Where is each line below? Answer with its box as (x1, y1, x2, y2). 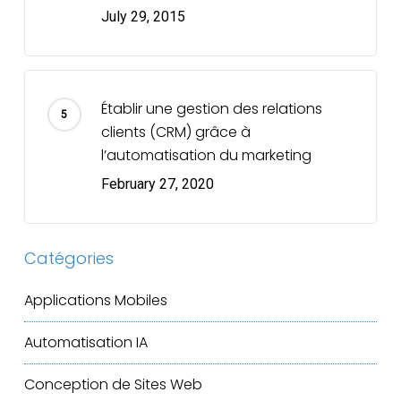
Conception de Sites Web (23, 374, 202, 396)
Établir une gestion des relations (100, 98, 322, 120)
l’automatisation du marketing (100, 145, 311, 166)
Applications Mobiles (23, 290, 167, 311)
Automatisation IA (23, 332, 148, 354)
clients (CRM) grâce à (100, 122, 251, 143)
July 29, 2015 (100, 8, 185, 26)
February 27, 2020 (100, 175, 214, 193)
